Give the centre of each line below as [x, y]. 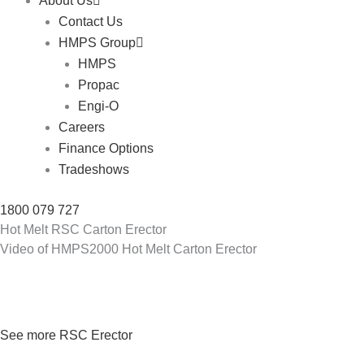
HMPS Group [97, 43]
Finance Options [106, 148]
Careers [82, 127]
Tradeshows [94, 169]
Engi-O [98, 106]
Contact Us [91, 22]
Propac [99, 85]
